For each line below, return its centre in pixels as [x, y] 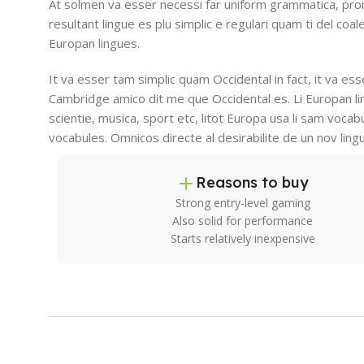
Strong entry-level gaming [243, 202]
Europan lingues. [94, 43]
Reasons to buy [253, 182]
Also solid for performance [243, 220]
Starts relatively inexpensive [243, 238]
